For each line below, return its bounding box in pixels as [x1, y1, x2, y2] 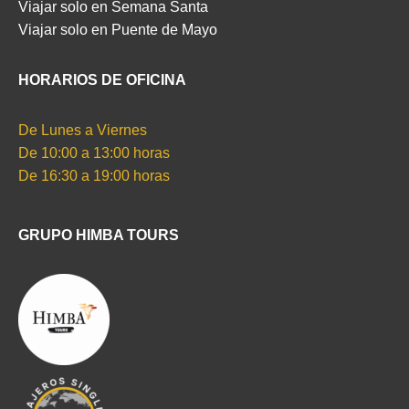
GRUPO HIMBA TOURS [18, 227, 179, 243]
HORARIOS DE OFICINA [18, 72, 186, 88]
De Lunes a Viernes [18, 122, 147, 138]
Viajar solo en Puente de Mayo [18, 22, 217, 37]
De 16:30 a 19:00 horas [18, 168, 170, 184]
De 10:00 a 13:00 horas [18, 145, 170, 161]
